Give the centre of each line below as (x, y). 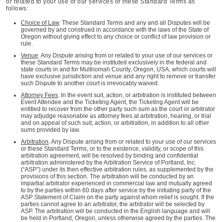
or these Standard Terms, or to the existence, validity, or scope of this (112, 149)
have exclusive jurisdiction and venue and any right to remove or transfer (118, 76)
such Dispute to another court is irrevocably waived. (90, 83)
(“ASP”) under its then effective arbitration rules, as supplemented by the (117, 169)
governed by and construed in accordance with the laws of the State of (115, 30)
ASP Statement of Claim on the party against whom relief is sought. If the (117, 197)
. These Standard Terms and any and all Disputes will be (135, 23)
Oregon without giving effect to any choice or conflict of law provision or (116, 37)
